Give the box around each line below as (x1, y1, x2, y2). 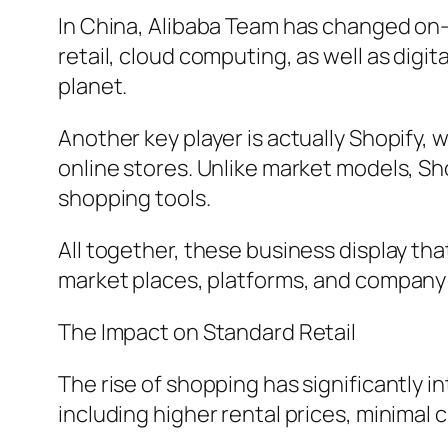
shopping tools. (58, 183, 211, 214)
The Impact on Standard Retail (58, 317, 357, 348)
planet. (58, 71, 128, 102)
